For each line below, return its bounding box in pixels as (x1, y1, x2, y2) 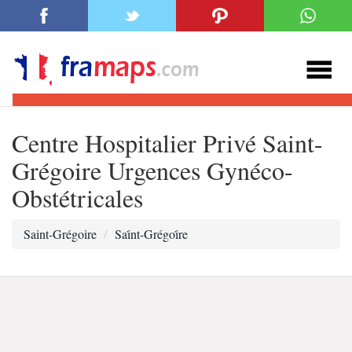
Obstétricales (12, 181, 143, 214)
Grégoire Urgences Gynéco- (12, 153, 293, 187)
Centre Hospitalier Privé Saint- (12, 126, 323, 159)
